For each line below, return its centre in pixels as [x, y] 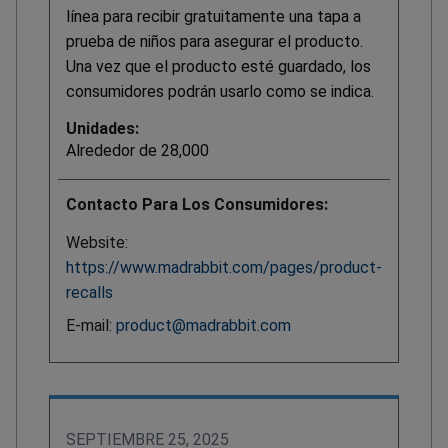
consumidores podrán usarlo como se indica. [220, 92]
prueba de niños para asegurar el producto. [214, 42]
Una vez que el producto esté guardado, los [218, 67]
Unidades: [102, 129]
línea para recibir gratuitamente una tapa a [213, 17]
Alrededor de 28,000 [137, 151]
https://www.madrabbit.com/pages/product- [224, 268]
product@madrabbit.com [203, 326]
